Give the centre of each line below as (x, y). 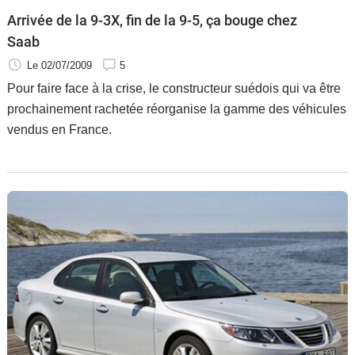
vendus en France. (59, 130)
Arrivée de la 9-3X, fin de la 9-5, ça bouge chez (152, 20)
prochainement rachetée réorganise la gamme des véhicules (177, 109)
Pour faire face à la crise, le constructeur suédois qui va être (174, 88)
